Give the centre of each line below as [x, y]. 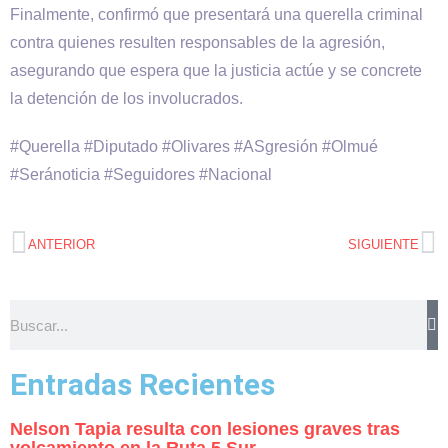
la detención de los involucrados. [126, 98]
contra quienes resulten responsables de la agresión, [197, 42]
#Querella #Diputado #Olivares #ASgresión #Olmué [194, 146]
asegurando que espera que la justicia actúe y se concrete [216, 70]
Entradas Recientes [142, 384]
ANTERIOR [61, 244]
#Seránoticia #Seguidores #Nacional [141, 174]
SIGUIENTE [383, 244]
